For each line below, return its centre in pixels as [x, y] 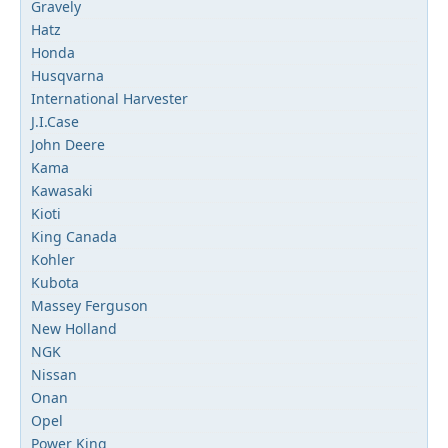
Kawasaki [62, 190]
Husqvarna [67, 75]
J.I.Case [55, 121]
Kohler [53, 259]
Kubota [55, 282]
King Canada [74, 236]
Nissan [54, 374]
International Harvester [109, 98]
